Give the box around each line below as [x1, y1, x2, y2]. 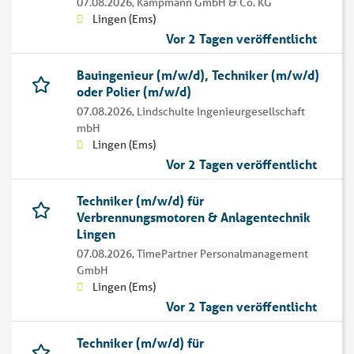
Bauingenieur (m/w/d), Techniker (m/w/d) [77, 66, 319, 84]
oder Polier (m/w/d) [77, 83, 191, 100]
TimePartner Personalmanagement [137, 247, 308, 262]
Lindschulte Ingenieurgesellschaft [137, 104, 305, 119]
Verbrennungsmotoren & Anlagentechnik [77, 209, 311, 226]
